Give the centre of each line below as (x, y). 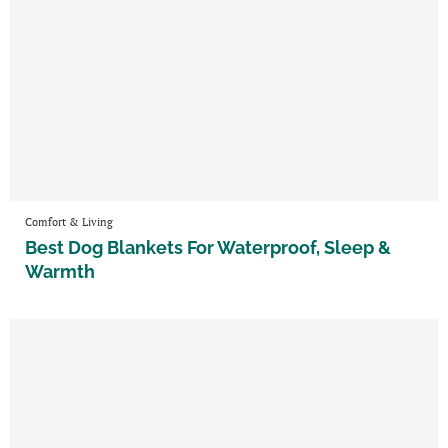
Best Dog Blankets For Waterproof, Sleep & (208, 247)
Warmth (60, 271)
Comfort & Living (69, 221)
